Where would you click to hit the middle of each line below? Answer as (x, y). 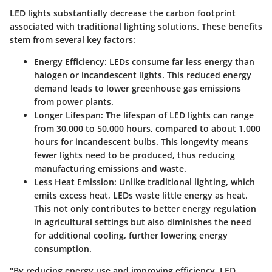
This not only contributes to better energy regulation (145, 208)
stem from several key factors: (73, 39)
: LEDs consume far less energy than (179, 61)
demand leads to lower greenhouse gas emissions (138, 88)
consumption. (63, 248)
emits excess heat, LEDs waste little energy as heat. (141, 195)
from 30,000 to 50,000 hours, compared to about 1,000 (147, 128)
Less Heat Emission (74, 182)
